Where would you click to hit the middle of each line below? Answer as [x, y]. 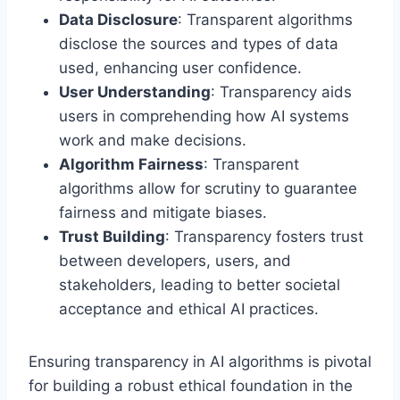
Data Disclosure [118, 19]
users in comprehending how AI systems [204, 116]
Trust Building [112, 236]
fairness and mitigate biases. [163, 212]
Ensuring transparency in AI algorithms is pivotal [200, 361]
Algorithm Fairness [131, 164]
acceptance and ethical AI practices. [189, 308]
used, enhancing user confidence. [180, 67]
